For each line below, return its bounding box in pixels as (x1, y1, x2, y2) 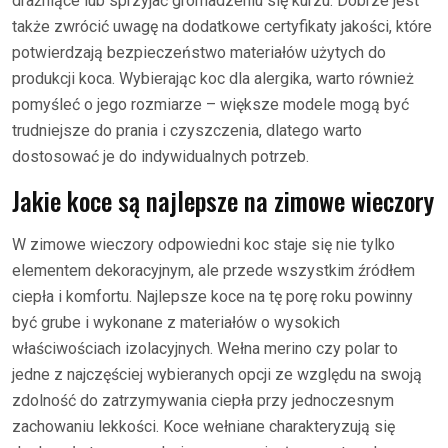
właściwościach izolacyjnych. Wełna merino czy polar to (12, 339, 398, 358)
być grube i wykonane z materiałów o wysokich (12, 313, 340, 332)
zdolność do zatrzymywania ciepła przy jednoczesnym (12, 391, 394, 410)
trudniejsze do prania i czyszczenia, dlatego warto (12, 121, 362, 140)
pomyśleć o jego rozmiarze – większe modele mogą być (12, 95, 409, 114)
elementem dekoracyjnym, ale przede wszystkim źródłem (12, 261, 415, 280)
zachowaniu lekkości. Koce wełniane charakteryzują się (12, 417, 395, 436)
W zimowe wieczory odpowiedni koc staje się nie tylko (12, 235, 395, 254)
